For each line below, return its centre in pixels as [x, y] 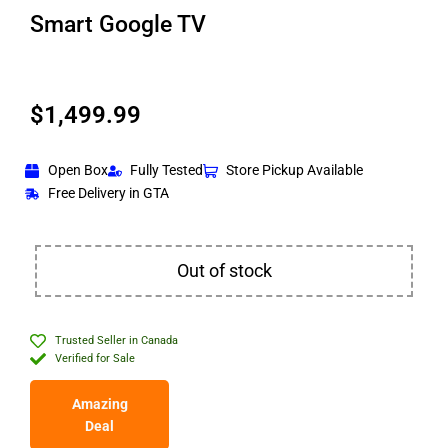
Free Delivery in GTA [108, 193]
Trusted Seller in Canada [116, 341]
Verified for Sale [95, 359]
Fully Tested [166, 170]
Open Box [77, 170]
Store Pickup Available [294, 170]
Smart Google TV [118, 25]
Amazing [99, 404]
